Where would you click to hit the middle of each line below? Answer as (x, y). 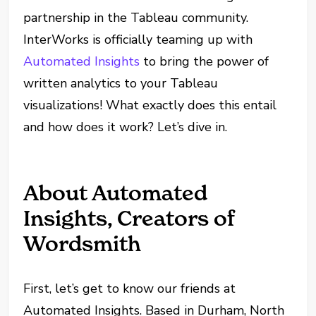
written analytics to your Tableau (121, 83)
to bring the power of (205, 61)
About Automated (116, 193)
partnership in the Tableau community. (136, 18)
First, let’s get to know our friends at (130, 288)
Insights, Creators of (129, 218)
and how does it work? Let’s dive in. (126, 127)
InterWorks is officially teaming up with (138, 39)
